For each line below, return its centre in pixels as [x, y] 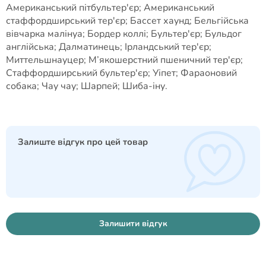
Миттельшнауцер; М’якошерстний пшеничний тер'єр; [124, 60]
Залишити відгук [133, 224]
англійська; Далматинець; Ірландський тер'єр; [109, 47]
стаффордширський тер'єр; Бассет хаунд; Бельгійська [127, 21]
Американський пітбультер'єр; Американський [110, 8]
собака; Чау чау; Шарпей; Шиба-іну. [87, 86]
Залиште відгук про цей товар [83, 142]
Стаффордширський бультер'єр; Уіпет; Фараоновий [121, 73]
